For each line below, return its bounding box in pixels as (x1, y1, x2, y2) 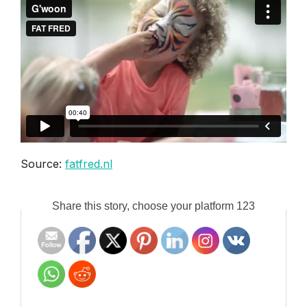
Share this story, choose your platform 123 (52, 200, 255, 212)
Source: (21, 157, 65, 171)
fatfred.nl (65, 157, 112, 171)
